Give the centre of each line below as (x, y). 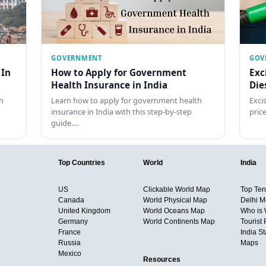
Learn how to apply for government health (127, 101)
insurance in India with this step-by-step (122, 112)
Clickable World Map (176, 190)
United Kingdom (84, 211)
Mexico (69, 254)
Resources (161, 260)
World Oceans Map (174, 211)
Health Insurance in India (110, 85)
